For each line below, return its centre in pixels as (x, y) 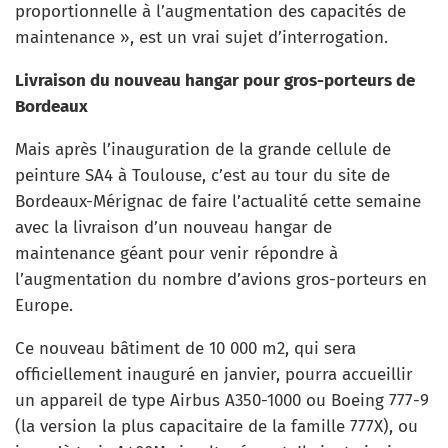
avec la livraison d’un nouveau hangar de (173, 227)
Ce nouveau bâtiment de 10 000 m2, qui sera (185, 348)
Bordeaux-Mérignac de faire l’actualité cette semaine (218, 201)
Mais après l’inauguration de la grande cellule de (203, 149)
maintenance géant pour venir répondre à (176, 253)
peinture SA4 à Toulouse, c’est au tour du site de (202, 175)
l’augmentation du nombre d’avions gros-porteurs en (221, 279)
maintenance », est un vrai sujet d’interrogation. (201, 37)
